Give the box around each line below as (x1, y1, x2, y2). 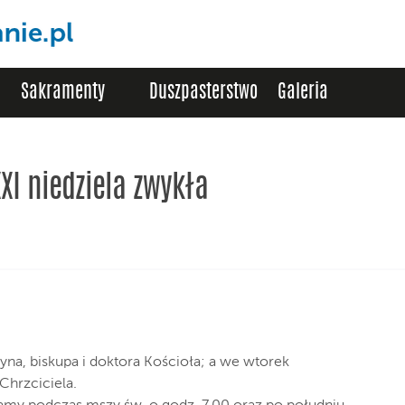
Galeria (278, 83, 328, 102)
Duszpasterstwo (149, 83, 258, 102)
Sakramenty (21, 83, 105, 102)
